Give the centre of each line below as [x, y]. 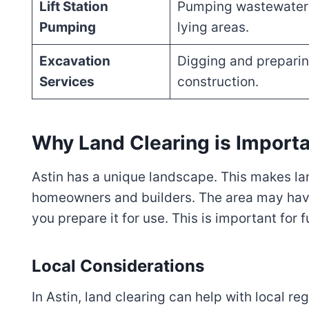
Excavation [74, 61]
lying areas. [213, 28]
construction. [218, 82]
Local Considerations [118, 266]
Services [67, 82]
